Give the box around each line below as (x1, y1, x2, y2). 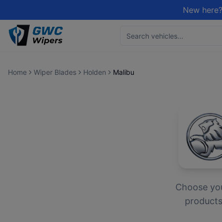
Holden (83, 68, 106, 76)
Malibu (113, 68, 134, 76)
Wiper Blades (34, 68, 76, 76)
